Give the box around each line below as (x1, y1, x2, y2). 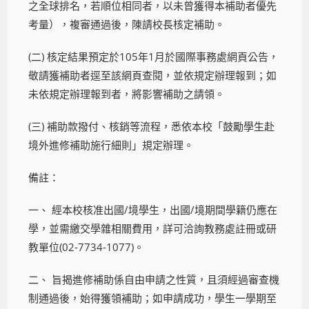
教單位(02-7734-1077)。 (28, 239, 145, 254)
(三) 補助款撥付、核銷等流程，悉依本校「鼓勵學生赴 (28, 119, 275, 133)
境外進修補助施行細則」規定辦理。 (28, 137, 195, 152)
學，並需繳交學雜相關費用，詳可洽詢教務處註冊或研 (28, 221, 277, 235)
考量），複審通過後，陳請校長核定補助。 (28, 17, 226, 31)
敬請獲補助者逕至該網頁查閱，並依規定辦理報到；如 (28, 68, 277, 82)
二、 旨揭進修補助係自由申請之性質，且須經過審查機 (28, 272, 280, 286)
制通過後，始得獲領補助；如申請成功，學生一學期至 (28, 290, 277, 305)
